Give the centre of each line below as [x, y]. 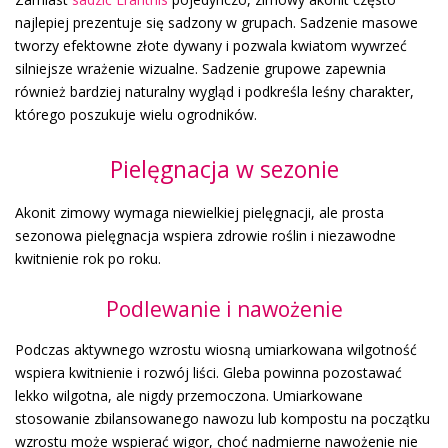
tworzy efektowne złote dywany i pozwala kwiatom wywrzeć [211, 46]
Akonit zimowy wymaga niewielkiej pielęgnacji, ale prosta [199, 213]
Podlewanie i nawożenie [224, 309]
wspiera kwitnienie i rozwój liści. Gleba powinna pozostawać [208, 373]
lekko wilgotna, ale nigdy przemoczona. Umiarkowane [189, 396]
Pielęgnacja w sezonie [224, 169]
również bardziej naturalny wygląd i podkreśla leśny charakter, [214, 92]
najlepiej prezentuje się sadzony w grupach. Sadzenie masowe [216, 23]
